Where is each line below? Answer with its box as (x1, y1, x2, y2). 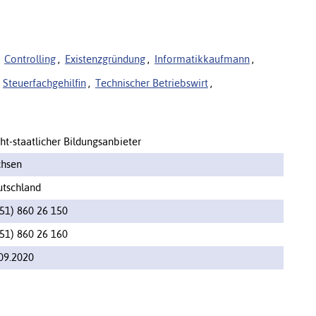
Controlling (4, 52, 56, 65)
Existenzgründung (65, 52, 145, 65)
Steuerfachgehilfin (3, 76, 86, 89)
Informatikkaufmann (154, 52, 250, 65)
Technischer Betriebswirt (95, 76, 208, 89)
